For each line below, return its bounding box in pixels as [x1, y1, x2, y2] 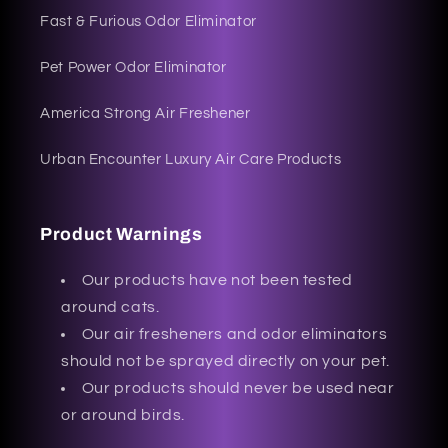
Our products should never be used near [81, 380, 395, 397]
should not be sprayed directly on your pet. [61, 353, 391, 370]
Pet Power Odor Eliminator [40, 59, 227, 75]
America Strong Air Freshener [40, 105, 251, 121]
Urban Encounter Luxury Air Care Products [40, 151, 342, 167]
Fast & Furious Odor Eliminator [40, 13, 257, 29]
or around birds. [61, 407, 186, 424]
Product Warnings [40, 225, 203, 245]
